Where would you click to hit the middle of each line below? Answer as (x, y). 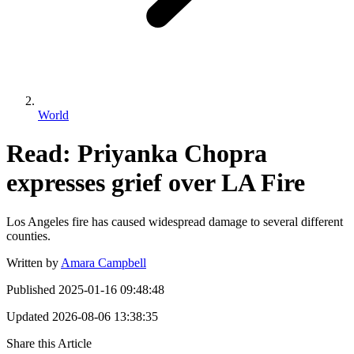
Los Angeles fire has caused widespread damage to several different (175, 221)
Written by (32, 262)
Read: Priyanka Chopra (137, 154)
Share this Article (49, 343)
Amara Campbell (104, 262)
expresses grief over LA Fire (156, 183)
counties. (28, 235)
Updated (28, 316)
